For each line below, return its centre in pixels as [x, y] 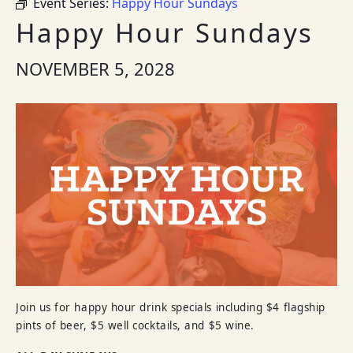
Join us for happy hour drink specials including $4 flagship [171, 308]
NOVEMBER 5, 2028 [95, 69]
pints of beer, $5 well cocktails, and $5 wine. [135, 326]
